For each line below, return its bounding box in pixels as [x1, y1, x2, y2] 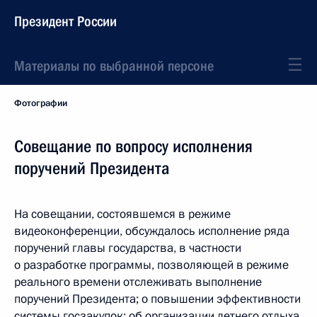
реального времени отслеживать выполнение [14, 274, 262, 290]
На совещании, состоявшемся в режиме [14, 206, 231, 222]
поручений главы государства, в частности [14, 240, 241, 256]
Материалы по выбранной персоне [14, 57, 214, 74]
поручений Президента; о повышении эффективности [14, 291, 301, 307]
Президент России [14, 13, 117, 30]
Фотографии [14, 97, 67, 110]
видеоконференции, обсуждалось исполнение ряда [14, 223, 289, 239]
